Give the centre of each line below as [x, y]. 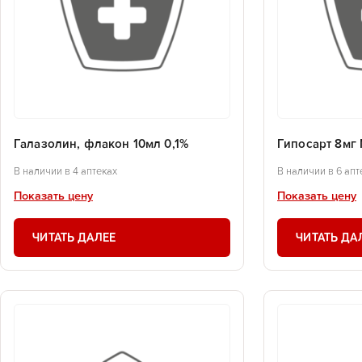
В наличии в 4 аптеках [65, 171]
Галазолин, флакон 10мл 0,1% [101, 145]
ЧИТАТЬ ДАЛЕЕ [74, 237]
